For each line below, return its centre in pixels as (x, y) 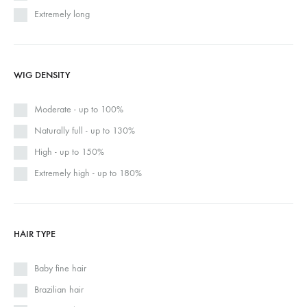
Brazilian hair (59, 290)
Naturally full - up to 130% (85, 131)
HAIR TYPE (35, 234)
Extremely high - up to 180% (88, 173)
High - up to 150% (69, 152)
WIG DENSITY (42, 75)
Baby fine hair (60, 269)
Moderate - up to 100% (79, 110)
